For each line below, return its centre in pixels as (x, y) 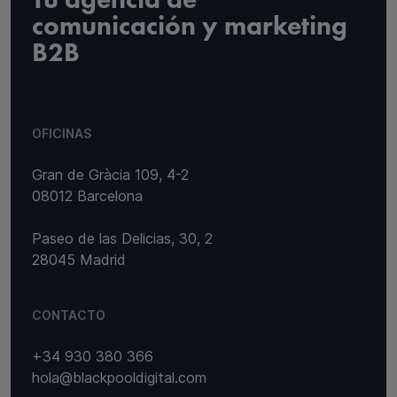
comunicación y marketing (190, 27)
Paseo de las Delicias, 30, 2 (122, 238)
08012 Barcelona (87, 195)
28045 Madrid (79, 259)
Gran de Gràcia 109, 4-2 (110, 174)
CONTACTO (69, 315)
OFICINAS (62, 133)
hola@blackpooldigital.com (119, 377)
